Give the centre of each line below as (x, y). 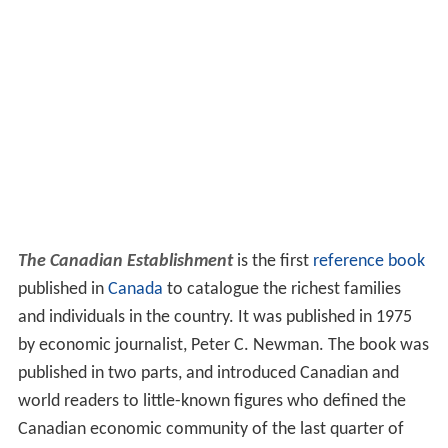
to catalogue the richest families (281, 290)
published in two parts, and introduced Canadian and (208, 374)
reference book (368, 262)
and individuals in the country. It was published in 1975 (214, 318)
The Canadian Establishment (125, 262)
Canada (135, 290)
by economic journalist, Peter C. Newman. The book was (223, 346)
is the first (272, 262)
